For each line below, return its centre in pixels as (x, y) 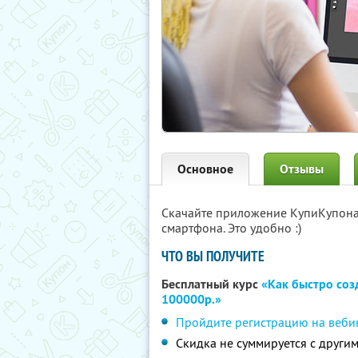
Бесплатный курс (211, 284)
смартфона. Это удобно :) (231, 228)
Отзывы (302, 169)
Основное (205, 169)
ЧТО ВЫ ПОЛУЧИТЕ (213, 256)
